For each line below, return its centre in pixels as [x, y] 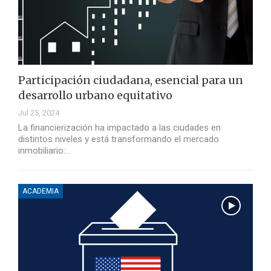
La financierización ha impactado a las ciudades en [119, 128]
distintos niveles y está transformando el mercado [119, 139]
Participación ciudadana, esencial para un [131, 80]
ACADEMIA [41, 191]
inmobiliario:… [44, 151]
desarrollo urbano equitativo [95, 96]
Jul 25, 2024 [39, 113]
